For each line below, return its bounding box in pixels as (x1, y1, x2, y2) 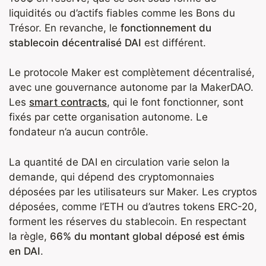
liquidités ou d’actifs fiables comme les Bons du (9, 7, 235, 19)
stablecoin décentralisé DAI (9, 36, 141, 49)
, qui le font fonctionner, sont (107, 96, 243, 109)
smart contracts (29, 96, 107, 109)
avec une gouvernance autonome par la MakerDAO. (9, 81, 254, 94)
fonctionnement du (121, 21, 211, 34)
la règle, (9, 230, 50, 242)
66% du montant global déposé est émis (50, 230, 245, 242)
